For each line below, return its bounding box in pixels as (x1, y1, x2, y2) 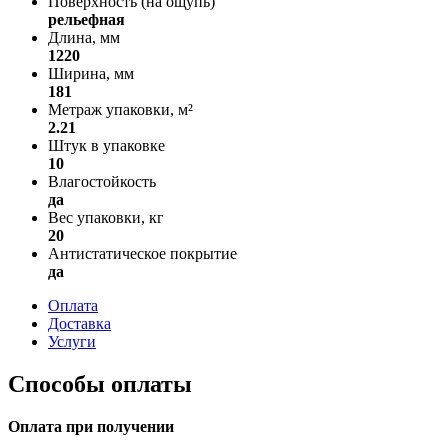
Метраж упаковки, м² (48, 100, 193, 118)
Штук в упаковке (48, 136, 165, 154)
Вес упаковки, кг (48, 208, 164, 226)
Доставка (48, 314, 111, 332)
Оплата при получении (8, 417, 174, 435)
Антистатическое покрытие (48, 244, 237, 262)
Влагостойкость (48, 172, 156, 190)
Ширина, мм (48, 64, 134, 82)
